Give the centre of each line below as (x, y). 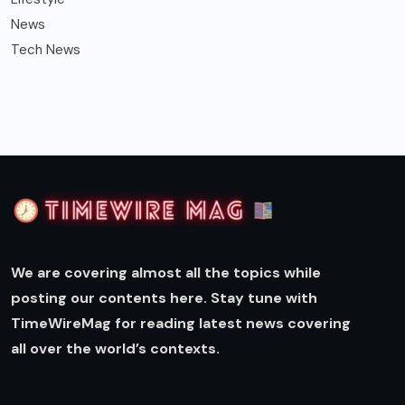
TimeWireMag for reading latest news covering (181, 324)
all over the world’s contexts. (117, 349)
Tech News (46, 49)
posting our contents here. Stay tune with (164, 298)
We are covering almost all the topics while (166, 273)
